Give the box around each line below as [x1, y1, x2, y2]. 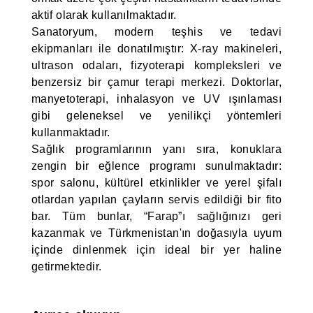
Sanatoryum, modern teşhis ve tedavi [31, 26, 282, 38]
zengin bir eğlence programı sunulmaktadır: [31, 160, 282, 172]
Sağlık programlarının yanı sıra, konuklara [31, 143, 282, 155]
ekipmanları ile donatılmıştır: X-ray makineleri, [31, 43, 282, 54]
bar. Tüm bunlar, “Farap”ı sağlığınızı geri [31, 210, 282, 222]
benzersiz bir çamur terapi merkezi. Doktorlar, [31, 76, 282, 88]
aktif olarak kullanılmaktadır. [31, 9, 177, 21]
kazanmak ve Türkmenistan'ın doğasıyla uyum [31, 227, 282, 239]
